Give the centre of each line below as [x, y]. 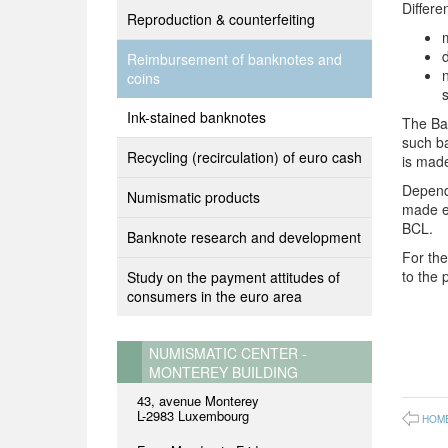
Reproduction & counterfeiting [221, 19]
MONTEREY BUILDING [223, 372]
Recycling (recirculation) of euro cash [244, 157]
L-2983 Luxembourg [193, 415]
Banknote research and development [244, 237]
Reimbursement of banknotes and [234, 59]
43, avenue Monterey [198, 400]
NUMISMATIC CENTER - [228, 353]
